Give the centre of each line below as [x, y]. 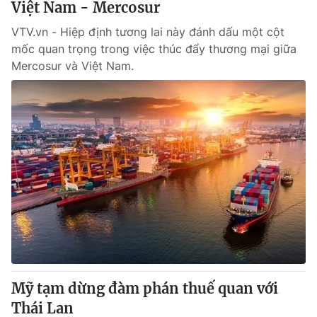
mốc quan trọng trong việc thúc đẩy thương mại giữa [154, 49]
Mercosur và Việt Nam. [73, 66]
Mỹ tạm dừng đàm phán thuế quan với [145, 288]
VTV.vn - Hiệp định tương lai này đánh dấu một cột [148, 32]
